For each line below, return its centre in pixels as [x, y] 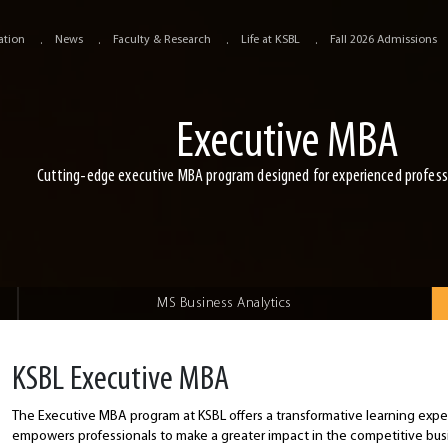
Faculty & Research [162, 40]
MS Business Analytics [224, 303]
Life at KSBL [270, 40]
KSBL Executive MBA [121, 380]
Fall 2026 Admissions [383, 40]
